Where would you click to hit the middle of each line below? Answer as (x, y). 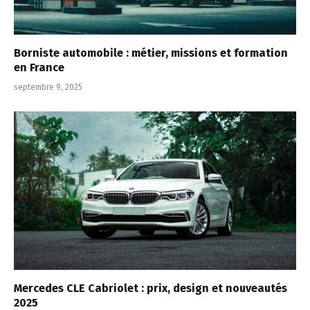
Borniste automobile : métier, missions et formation (151, 53)
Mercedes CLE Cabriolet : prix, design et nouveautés (151, 289)
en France (39, 67)
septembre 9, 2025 (48, 87)
